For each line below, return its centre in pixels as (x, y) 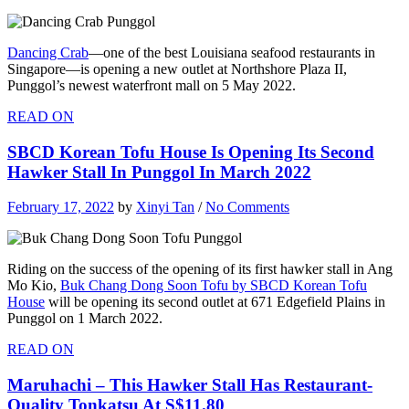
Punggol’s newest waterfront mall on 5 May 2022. (152, 85)
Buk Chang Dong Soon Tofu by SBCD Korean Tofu (214, 286)
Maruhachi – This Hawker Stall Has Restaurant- (190, 385)
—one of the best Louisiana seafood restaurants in (232, 52)
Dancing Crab (48, 52)
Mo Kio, (34, 286)
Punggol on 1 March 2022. (85, 319)
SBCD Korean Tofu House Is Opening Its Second (191, 152)
